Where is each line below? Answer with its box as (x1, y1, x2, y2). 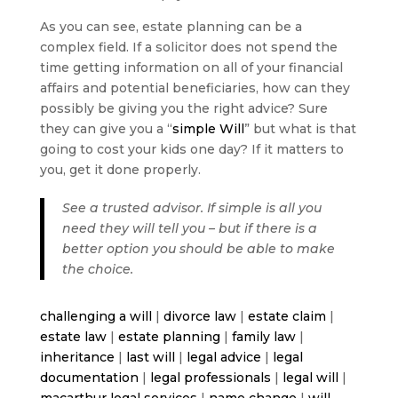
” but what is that (243, 121, 356, 138)
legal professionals (149, 370, 271, 386)
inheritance (39, 349, 115, 366)
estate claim (247, 308, 326, 325)
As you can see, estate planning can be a (39, 19, 302, 36)
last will (125, 349, 175, 366)
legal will (282, 370, 338, 386)
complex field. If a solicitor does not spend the (39, 39, 338, 56)
